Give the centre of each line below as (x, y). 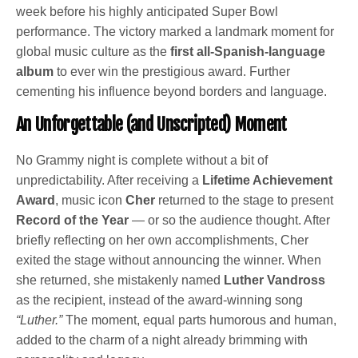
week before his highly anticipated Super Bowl (147, 12)
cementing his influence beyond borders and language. (172, 92)
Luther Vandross (275, 280)
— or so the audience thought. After (230, 221)
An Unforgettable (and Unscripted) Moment (151, 125)
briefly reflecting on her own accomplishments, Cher (163, 241)
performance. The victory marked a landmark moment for (175, 32)
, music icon (91, 201)
